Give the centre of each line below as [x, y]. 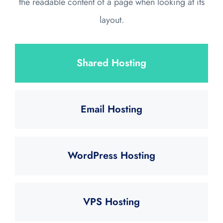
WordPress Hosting [111, 155]
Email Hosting [111, 109]
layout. [111, 20]
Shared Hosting [111, 63]
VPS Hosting [111, 202]
